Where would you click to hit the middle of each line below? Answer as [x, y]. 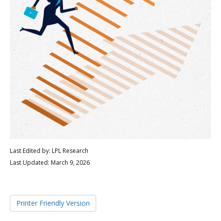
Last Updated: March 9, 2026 [50, 162]
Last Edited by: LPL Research [49, 150]
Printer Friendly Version [53, 203]
